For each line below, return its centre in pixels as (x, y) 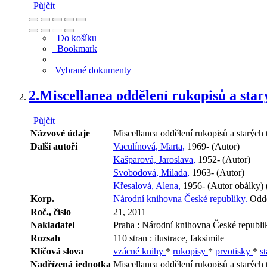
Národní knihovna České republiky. (180, 198)
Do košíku (74, 38)
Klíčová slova (57, 251)
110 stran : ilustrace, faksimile (169, 238)
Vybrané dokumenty (92, 70)
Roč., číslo (51, 212)
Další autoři (54, 146)
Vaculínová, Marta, (149, 146)
